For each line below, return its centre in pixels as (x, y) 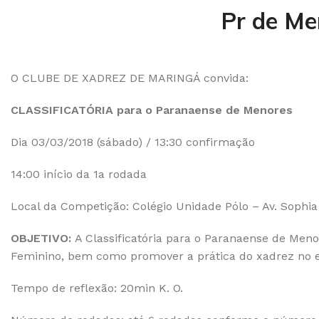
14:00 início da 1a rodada (79, 174)
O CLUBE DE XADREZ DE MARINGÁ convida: (130, 78)
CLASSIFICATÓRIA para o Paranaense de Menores (152, 110)
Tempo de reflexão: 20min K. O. (97, 288)
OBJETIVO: (41, 238)
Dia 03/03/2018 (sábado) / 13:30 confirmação (133, 142)
